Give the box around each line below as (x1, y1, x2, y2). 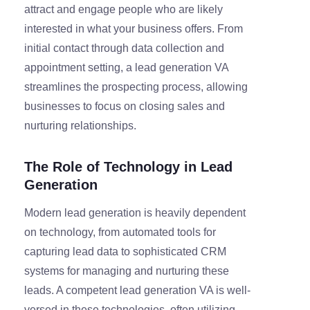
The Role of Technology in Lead (24, 159, 232, 175)
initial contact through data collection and (24, 42, 224, 55)
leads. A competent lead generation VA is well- (24, 284, 250, 297)
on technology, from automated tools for (24, 226, 216, 239)
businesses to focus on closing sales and (24, 100, 225, 113)
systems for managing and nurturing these (24, 265, 229, 277)
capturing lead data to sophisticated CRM (24, 246, 226, 258)
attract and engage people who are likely (24, 3, 223, 16)
